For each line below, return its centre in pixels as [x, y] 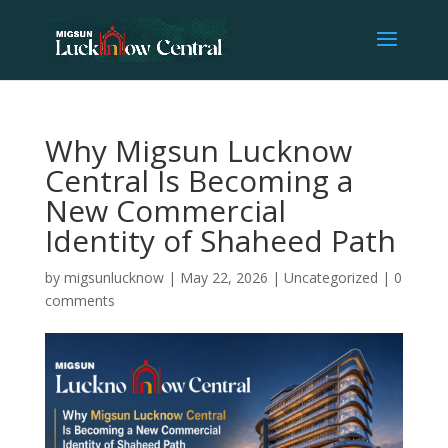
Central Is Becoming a [198, 180]
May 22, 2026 [223, 277]
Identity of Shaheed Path [220, 240]
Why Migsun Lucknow [198, 150]
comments [79, 300]
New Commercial [165, 210]
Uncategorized [330, 277]
